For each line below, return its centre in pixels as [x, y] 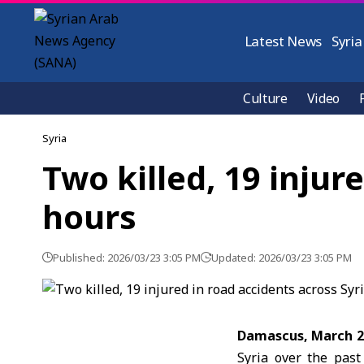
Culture [265, 98]
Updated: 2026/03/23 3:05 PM [282, 258]
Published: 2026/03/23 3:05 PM [127, 258]
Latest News [283, 41]
